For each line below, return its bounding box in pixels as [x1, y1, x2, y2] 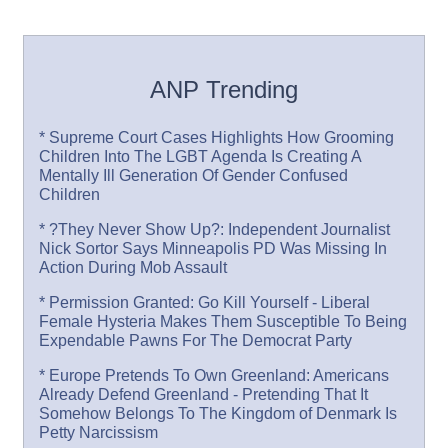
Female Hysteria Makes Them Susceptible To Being [39, 312, 408, 330]
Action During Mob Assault [39, 258, 228, 276]
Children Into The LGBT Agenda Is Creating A [39, 147, 362, 165]
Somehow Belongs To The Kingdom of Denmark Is [39, 404, 398, 422]
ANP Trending [149, 75, 298, 103]
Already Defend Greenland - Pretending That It [39, 385, 369, 403]
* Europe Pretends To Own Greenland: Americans [39, 366, 390, 384]
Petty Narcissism [39, 423, 159, 441]
